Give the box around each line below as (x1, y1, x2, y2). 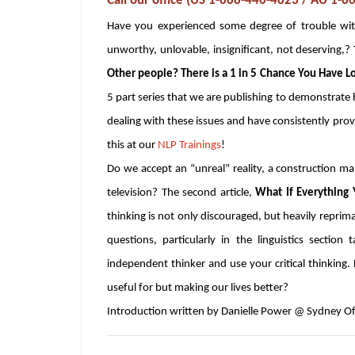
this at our (107, 139, 158, 151)
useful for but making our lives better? (107, 281, 288, 294)
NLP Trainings (158, 139, 221, 151)
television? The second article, (107, 186, 255, 199)
